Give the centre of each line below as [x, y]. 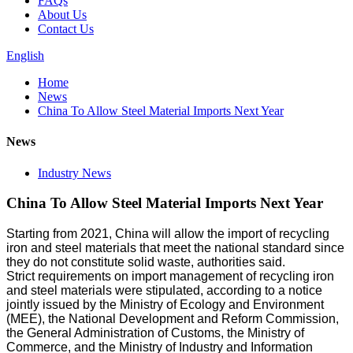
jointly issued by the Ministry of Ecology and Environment [165, 304]
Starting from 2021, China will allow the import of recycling [168, 233]
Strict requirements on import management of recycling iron [170, 276]
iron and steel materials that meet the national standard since [175, 247]
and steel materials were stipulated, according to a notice [164, 290]
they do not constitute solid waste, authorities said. [146, 262]
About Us [62, 15]
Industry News [74, 173]
